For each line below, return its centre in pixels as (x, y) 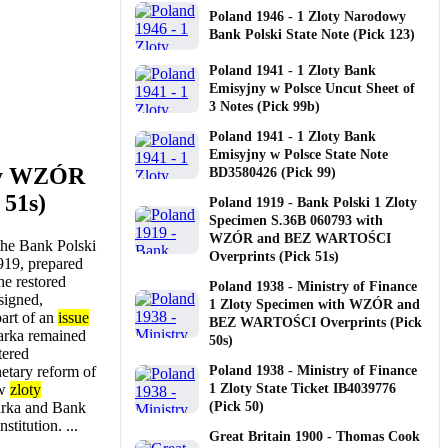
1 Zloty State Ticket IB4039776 (302, 388)
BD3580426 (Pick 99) (272, 172)
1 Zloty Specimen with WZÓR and (314, 304)
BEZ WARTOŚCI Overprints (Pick (315, 322)
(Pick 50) (236, 406)
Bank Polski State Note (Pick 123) (312, 34)
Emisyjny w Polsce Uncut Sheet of (312, 88)
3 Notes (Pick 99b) (264, 106)
